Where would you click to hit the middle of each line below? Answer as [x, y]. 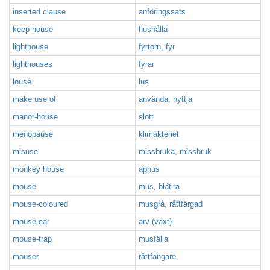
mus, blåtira [159, 187]
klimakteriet [159, 134]
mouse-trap [32, 239]
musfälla [153, 239]
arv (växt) [155, 221]
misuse [25, 152]
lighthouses [33, 64]
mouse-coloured [40, 204]
